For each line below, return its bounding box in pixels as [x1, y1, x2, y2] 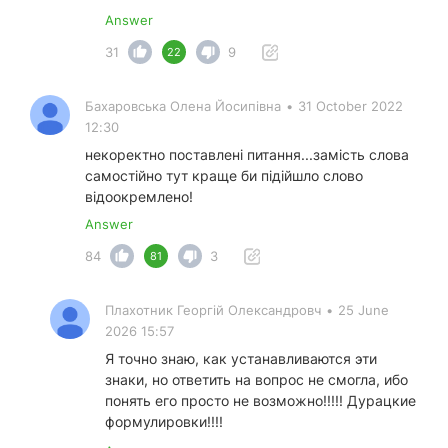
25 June [338, 302, 389, 319]
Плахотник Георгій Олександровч [105, 302, 321, 319]
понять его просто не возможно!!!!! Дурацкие [105, 392, 416, 410]
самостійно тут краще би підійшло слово [85, 167, 363, 185]
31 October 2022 [298, 98, 403, 115]
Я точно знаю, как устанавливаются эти [105, 350, 377, 368]
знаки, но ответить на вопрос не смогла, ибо [105, 371, 408, 389]
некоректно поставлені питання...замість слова [85, 146, 409, 164]
